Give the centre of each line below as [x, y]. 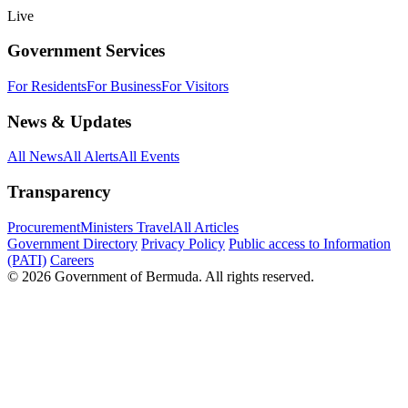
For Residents [47, 86]
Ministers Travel [127, 227]
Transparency [59, 192]
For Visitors [195, 86]
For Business [124, 86]
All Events [149, 157]
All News [35, 157]
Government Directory [72, 243]
